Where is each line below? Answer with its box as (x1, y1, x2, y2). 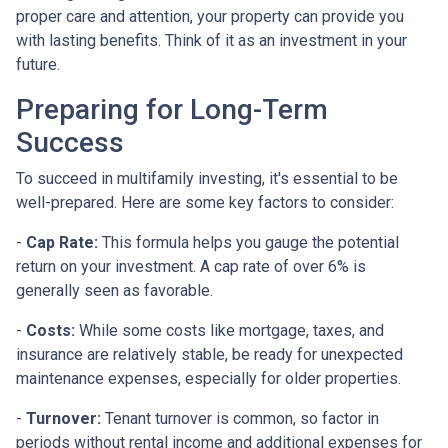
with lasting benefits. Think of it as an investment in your (16, 30, 407, 50)
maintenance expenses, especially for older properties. (16, 368, 401, 388)
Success (16, 125, 124, 159)
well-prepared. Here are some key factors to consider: (16, 192, 394, 212)
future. (16, 54, 60, 74)
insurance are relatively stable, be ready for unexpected (16, 344, 403, 364)
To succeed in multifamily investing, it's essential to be (16, 168, 398, 188)
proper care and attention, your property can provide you (16, 6, 404, 26)
